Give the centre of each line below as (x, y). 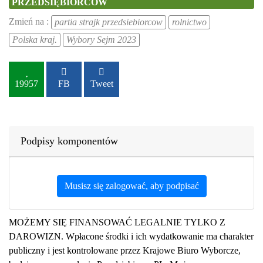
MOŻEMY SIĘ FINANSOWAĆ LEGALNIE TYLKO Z (117, 222)
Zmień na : (30, 21)
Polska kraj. (35, 40)
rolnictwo (189, 22)
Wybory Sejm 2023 (101, 40)
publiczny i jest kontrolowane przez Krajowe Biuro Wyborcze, (125, 250)
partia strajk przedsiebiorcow (109, 22)
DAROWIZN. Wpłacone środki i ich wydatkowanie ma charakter (131, 236)
